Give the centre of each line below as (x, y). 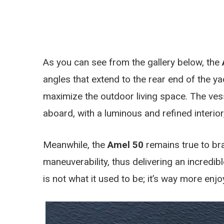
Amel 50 (125, 144)
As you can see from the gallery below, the (132, 62)
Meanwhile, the (75, 144)
